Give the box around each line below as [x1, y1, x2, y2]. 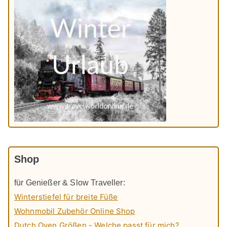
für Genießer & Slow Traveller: [14, 178, 125, 187]
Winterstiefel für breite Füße [14, 192, 118, 202]
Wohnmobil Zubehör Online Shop [14, 206, 135, 216]
